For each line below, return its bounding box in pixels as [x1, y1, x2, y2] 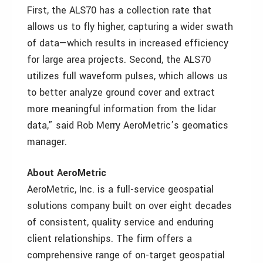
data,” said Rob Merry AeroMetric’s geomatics [27, 119, 228, 132]
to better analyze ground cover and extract [27, 86, 215, 99]
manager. [27, 135, 67, 149]
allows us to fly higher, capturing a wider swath [27, 20, 233, 33]
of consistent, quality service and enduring [27, 215, 214, 229]
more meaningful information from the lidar [27, 102, 216, 116]
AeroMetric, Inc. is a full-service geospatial [27, 183, 214, 196]
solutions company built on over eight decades [27, 199, 232, 213]
